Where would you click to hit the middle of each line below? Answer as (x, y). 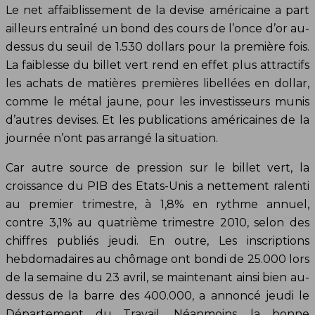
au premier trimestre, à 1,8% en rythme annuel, (157, 204)
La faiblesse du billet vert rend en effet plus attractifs (157, 65)
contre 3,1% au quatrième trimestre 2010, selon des (157, 222)
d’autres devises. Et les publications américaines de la (157, 120)
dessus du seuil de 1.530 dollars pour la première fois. (157, 46)
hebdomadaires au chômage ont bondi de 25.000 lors (157, 259)
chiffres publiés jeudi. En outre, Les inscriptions (157, 240)
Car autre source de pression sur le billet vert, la (157, 167)
